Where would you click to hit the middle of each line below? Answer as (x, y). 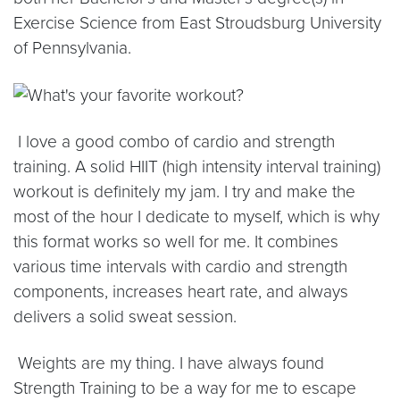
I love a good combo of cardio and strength (174, 142)
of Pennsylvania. (72, 47)
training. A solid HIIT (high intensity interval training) (197, 167)
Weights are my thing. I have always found (169, 363)
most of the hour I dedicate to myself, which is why (196, 217)
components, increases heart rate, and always (181, 292)
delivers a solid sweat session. (125, 317)
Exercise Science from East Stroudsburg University (197, 22)
